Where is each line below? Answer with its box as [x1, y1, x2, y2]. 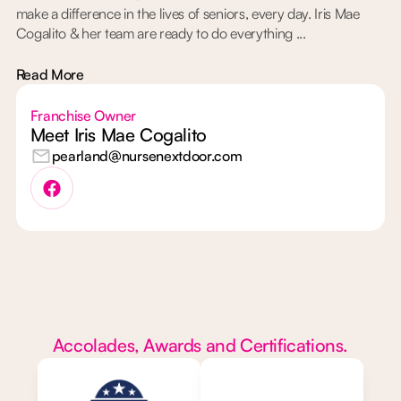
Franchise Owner [30, 107, 136, 125]
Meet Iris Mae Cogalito [30, 124, 207, 147]
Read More [15, 65, 84, 84]
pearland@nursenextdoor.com [51, 147, 243, 166]
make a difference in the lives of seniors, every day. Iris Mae [15, 4, 360, 23]
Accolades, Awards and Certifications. [52, 334, 349, 357]
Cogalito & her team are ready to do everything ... [15, 24, 306, 43]
